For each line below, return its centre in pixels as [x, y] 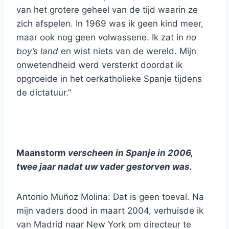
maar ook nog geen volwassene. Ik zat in [101, 38]
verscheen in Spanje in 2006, [129, 153]
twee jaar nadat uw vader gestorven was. [104, 167]
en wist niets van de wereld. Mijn [127, 51]
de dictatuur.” [44, 93]
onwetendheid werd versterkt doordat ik [99, 65]
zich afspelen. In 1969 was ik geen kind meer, [110, 24]
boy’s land [37, 51]
